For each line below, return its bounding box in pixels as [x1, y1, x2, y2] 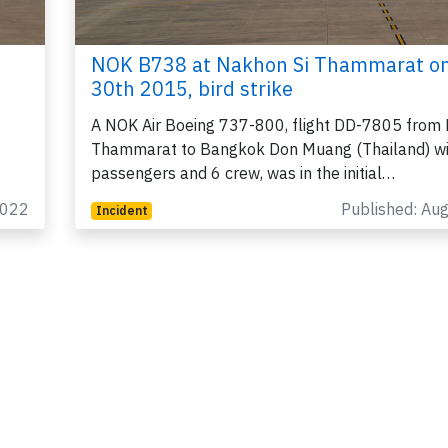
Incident [95, 203, 148, 219]
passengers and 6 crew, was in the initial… [90, 163, 395, 184]
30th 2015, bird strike [90, 75, 293, 103]
